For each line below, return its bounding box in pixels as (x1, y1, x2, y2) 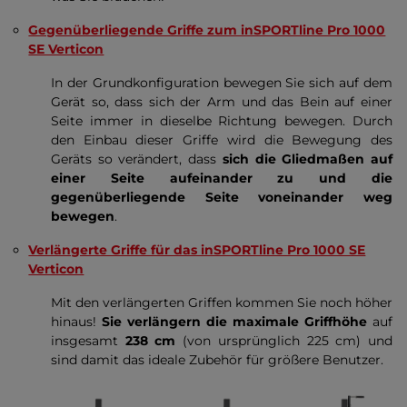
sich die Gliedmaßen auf (222, 151, 393, 167)
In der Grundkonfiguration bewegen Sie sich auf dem (51, 74, 392, 91)
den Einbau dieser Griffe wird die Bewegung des (51, 132, 392, 148)
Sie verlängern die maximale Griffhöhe (96, 313, 367, 330)
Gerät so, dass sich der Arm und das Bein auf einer (51, 94, 392, 110)
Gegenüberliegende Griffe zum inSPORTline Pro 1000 (28, 22, 386, 38)
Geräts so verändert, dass (51, 151, 223, 167)
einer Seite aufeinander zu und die (51, 170, 392, 186)
